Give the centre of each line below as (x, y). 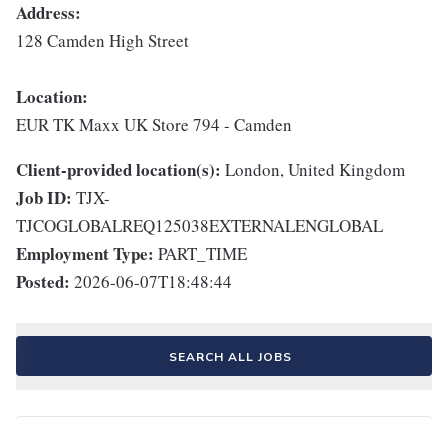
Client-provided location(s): (118, 170)
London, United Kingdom (315, 170)
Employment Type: (85, 254)
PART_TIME (202, 254)
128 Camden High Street (102, 41)
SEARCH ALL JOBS (230, 357)
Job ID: (44, 198)
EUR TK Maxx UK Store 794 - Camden (154, 125)
